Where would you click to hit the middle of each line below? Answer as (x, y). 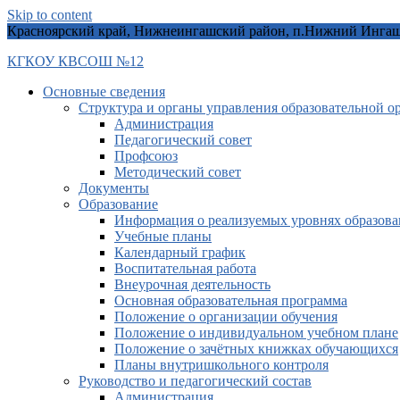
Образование (118, 204)
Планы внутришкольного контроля (221, 365)
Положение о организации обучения (226, 317)
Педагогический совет (183, 140)
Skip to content (50, 15)
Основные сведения (104, 92)
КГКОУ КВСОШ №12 (75, 61)
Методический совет (178, 172)
